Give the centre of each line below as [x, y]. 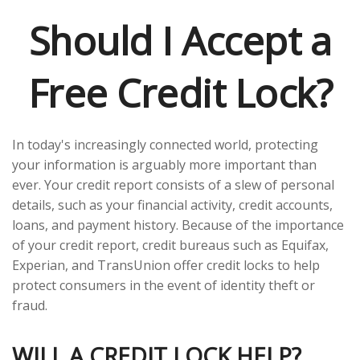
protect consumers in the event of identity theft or [164, 285]
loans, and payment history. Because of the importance [178, 225]
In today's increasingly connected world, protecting [165, 145]
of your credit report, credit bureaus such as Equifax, [170, 245]
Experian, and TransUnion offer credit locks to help [166, 265]
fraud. [30, 305]
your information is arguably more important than [164, 165]
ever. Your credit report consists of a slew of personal [173, 185]
